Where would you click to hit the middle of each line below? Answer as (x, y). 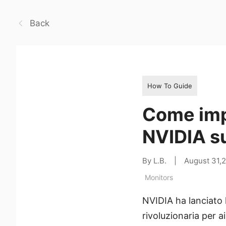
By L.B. (154, 160)
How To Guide (170, 86)
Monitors (159, 177)
